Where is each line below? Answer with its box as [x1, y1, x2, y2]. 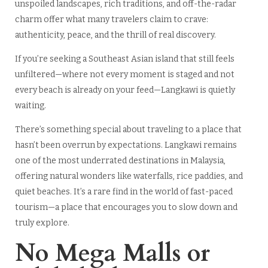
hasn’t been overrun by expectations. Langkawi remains [14, 140, 237, 151]
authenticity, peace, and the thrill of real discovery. [14, 30, 216, 41]
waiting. [14, 100, 46, 111]
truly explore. [14, 218, 69, 229]
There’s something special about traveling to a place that [14, 124, 242, 135]
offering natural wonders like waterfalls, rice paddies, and [14, 171, 243, 182]
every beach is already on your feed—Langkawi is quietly [14, 85, 235, 96]
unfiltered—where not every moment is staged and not [14, 69, 234, 80]
